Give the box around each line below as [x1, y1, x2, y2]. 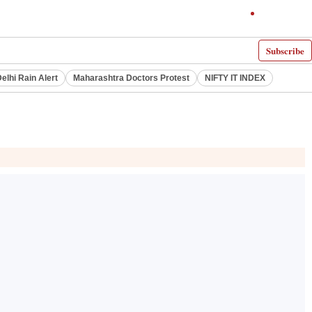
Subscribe [266, 44, 304, 57]
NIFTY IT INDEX [205, 73, 265, 83]
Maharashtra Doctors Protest [73, 73, 189, 83]
